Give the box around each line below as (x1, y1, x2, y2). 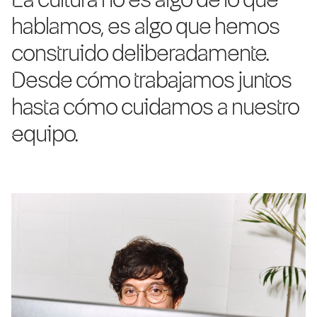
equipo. (11, 123, 78, 146)
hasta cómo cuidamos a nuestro (11, 96, 299, 120)
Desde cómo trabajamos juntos (11, 69, 292, 93)
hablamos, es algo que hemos (11, 16, 279, 39)
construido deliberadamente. (11, 42, 269, 66)
